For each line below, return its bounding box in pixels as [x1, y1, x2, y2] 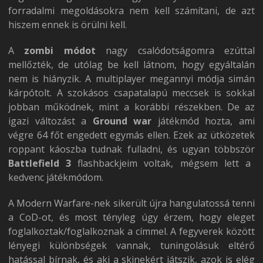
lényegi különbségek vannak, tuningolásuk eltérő [8, 239, 255, 252]
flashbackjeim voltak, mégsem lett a [77, 157, 251, 170]
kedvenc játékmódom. [8, 171, 103, 184]
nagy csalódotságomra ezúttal [95, 44, 255, 57]
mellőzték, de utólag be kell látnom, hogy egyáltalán [8, 58, 255, 71]
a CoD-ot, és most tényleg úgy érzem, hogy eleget [8, 211, 255, 224]
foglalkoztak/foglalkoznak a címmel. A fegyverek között [8, 225, 255, 238]
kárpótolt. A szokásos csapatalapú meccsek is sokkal [8, 86, 255, 99]
